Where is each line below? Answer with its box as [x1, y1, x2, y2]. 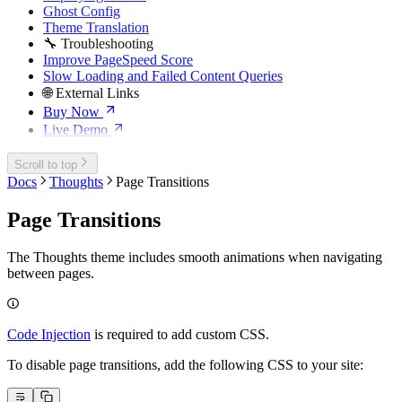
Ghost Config [43, 4, 120, 19]
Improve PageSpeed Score [43, 52, 193, 67]
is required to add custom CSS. [91, 327, 269, 343]
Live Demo [43, 122, 108, 137]
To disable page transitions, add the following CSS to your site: [7, 357, 363, 373]
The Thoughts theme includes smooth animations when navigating [7, 249, 382, 266]
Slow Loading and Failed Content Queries [43, 68, 283, 83]
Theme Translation [43, 20, 149, 35]
